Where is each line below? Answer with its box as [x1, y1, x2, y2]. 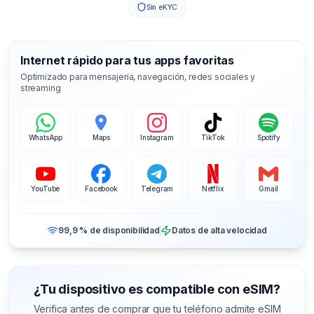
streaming [20, 82, 61, 93]
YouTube [31, 184, 60, 193]
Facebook [85, 184, 118, 193]
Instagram [140, 132, 174, 142]
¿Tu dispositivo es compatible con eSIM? [33, 281, 281, 296]
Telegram [140, 184, 174, 193]
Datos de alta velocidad [171, 224, 267, 235]
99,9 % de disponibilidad [58, 224, 160, 235]
